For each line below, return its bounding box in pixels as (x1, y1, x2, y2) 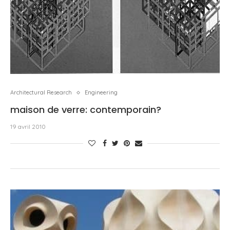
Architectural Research (10, 89, 72, 96)
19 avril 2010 (10, 123, 46, 130)
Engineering (85, 89, 118, 96)
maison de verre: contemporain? (10, 103, 161, 116)
